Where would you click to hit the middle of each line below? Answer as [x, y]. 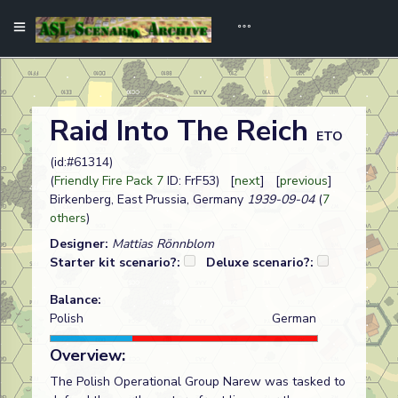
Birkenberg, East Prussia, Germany [147, 199]
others [68, 218]
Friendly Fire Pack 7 [109, 181]
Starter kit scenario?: [117, 263]
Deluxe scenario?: [262, 263]
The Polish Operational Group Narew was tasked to [198, 382]
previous [304, 181]
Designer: [81, 244]
